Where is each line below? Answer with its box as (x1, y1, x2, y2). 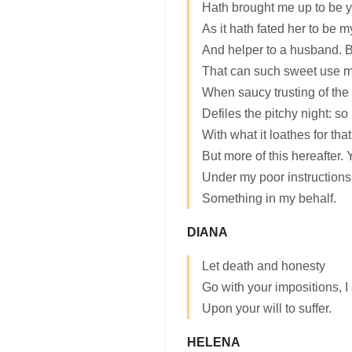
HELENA (187, 335, 240, 350)
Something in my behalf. (202, 192, 336, 206)
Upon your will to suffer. (202, 302, 332, 316)
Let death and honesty (202, 259, 325, 273)
